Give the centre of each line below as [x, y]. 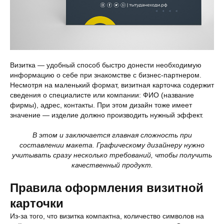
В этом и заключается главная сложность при [112, 135]
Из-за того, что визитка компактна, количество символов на [107, 216]
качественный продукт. [112, 165]
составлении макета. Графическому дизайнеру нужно [112, 145]
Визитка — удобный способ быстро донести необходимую [106, 65]
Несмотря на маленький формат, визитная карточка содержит [112, 85]
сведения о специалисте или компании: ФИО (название [102, 95]
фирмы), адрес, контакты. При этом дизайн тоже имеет [101, 105]
